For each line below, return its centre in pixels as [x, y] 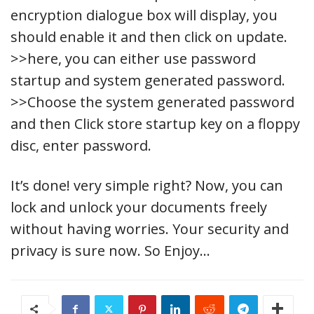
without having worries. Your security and [150, 228]
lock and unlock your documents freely [139, 207]
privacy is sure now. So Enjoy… [110, 250]
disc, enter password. [81, 145]
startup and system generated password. [148, 80]
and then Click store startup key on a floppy [155, 123]
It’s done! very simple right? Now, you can [147, 185]
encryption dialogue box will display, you [144, 15]
